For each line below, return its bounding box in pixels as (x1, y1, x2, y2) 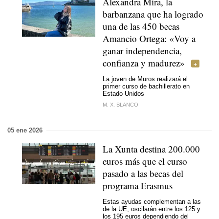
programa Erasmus (103, 179, 173, 192)
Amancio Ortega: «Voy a (103, 32, 196, 44)
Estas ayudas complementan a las (103, 197, 201, 205)
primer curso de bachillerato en (103, 82, 190, 90)
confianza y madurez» (103, 57, 185, 69)
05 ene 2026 (7, 127, 43, 134)
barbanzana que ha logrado (103, 8, 203, 20)
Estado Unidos (103, 89, 144, 97)
